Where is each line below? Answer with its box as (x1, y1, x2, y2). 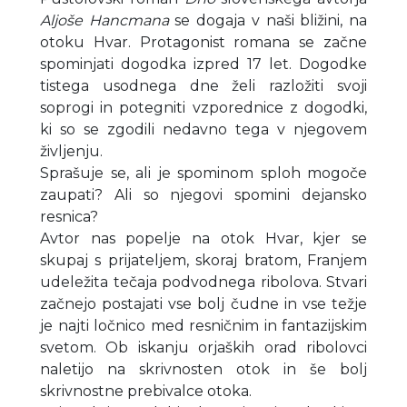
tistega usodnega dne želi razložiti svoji (40, 76, 367, 94)
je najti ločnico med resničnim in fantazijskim (40, 316, 367, 334)
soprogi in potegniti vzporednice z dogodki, (40, 98, 367, 116)
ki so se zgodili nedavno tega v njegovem (40, 120, 367, 138)
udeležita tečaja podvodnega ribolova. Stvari (40, 273, 367, 291)
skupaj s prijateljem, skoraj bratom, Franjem (40, 251, 367, 269)
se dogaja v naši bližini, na (168, 11, 368, 29)
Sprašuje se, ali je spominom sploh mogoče (40, 164, 367, 182)
